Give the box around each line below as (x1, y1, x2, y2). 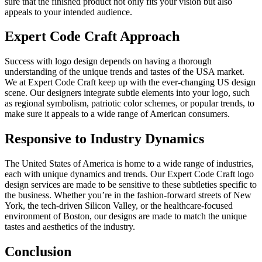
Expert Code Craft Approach (5, 29, 180, 44)
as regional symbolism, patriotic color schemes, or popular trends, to (5, 98, 254, 109)
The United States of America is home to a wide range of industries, (5, 158, 254, 169)
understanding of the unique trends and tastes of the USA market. (5, 67, 244, 77)
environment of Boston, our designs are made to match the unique (5, 211, 247, 222)
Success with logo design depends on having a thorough (5, 56, 212, 67)
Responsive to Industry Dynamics (5, 131, 204, 147)
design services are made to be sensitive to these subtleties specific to (5, 180, 257, 190)
